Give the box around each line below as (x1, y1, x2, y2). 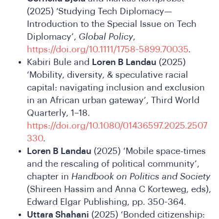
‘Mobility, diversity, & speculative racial (27, 70, 188, 79)
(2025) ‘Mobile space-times (91, 146, 206, 155)
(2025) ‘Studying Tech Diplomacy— (27, 6, 172, 16)
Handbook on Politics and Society (71, 172, 210, 181)
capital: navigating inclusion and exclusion (27, 83, 205, 92)
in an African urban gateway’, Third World (27, 95, 199, 105)
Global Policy (79, 32, 133, 41)
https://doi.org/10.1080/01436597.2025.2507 (27, 121, 207, 130)
